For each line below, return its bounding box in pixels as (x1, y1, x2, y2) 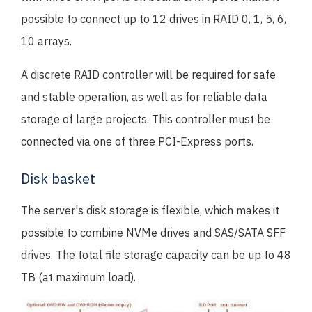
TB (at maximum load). (21, 270, 136, 285)
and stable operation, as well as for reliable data (21, 90, 267, 104)
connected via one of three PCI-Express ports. (21, 134, 253, 149)
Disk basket (21, 169, 95, 189)
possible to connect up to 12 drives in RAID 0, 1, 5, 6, (21, 12, 286, 26)
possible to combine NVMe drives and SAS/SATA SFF (21, 226, 286, 240)
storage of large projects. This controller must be (21, 112, 270, 127)
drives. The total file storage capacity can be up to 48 (21, 248, 291, 263)
